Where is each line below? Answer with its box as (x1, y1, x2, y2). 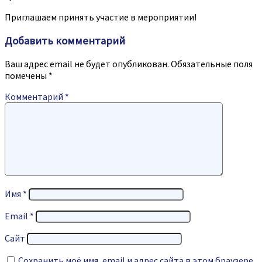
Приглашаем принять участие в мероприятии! (5, 11, 196, 23)
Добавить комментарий (5, 33, 125, 47)
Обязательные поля (171, 58, 253, 70)
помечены (5, 70, 49, 82)
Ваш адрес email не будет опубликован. (5, 58, 169, 70)
